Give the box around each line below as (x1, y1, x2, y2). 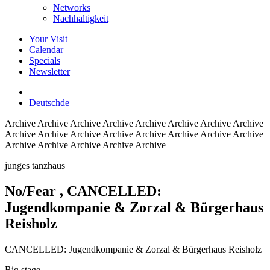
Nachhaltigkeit (53, 13, 108, 24)
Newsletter (29, 66, 70, 77)
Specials (29, 55, 60, 66)
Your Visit (29, 34, 67, 44)
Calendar (29, 45, 63, 55)
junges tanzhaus (5, 160, 65, 171)
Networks (53, 2, 90, 13)
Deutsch (29, 98, 60, 108)
